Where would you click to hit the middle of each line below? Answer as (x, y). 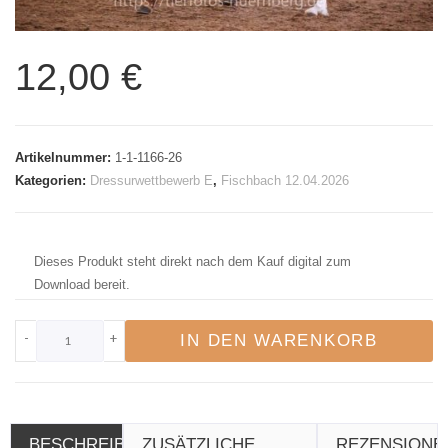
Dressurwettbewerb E (151, 180)
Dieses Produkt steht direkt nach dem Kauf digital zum (192, 261)
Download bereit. (82, 284)
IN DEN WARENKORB (279, 340)
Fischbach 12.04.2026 (285, 180)
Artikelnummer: (65, 157)
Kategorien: (52, 180)
